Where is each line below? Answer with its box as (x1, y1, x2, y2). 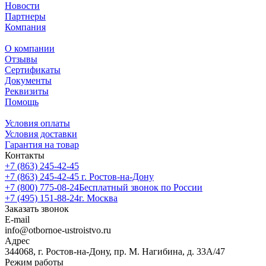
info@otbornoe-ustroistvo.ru (5, 225, 111, 236)
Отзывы (5, 54, 37, 65)
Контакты (5, 150, 45, 161)
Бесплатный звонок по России (79, 182, 202, 193)
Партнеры (5, 11, 46, 22)
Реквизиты (5, 86, 49, 97)
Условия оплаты (5, 118, 70, 129)
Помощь (5, 97, 39, 107)
